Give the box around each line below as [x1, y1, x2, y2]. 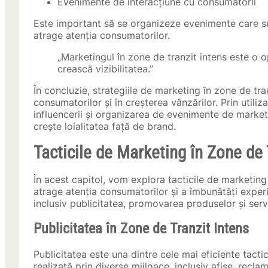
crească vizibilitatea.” [57, 63, 153, 75]
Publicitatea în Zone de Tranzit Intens [33, 220, 249, 237]
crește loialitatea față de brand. [33, 120, 176, 133]
